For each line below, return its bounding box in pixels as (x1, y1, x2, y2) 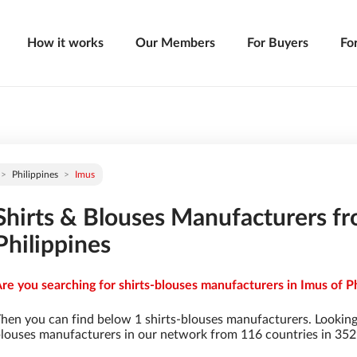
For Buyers (247, 37, 308, 49)
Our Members (135, 37, 215, 49)
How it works (27, 37, 104, 49)
